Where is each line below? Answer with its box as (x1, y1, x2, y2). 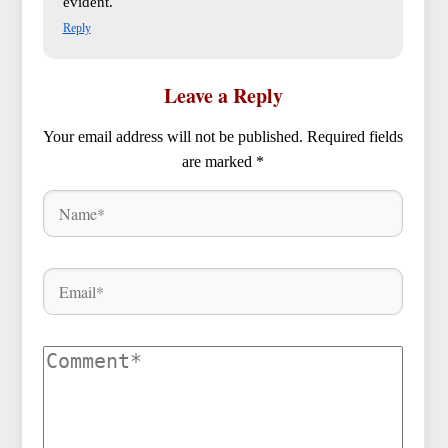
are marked (182, 152, 256, 170)
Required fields (307, 127, 403, 145)
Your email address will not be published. (43, 127, 303, 145)
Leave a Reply (163, 80, 283, 110)
